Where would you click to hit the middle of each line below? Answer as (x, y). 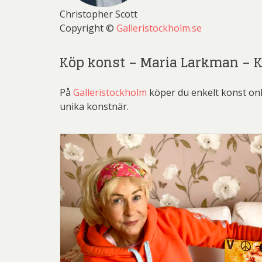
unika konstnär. (94, 106)
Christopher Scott (99, 14)
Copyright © (88, 28)
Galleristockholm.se (159, 28)
